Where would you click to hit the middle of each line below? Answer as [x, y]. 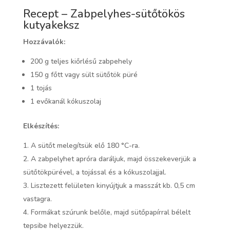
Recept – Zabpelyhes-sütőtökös [104, 14]
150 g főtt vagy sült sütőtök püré [84, 75]
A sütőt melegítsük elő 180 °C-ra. [85, 146]
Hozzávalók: [44, 42]
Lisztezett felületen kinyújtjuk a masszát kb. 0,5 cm [113, 186]
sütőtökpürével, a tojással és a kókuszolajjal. [94, 172]
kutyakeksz [51, 25]
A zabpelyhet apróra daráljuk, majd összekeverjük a [113, 159]
